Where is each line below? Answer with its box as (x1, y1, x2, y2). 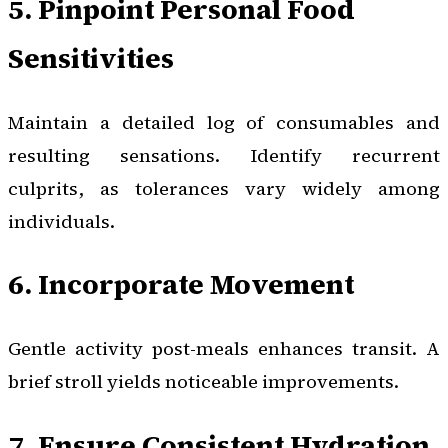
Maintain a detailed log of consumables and (8, 109, 440, 135)
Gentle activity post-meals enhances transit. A (8, 336, 440, 362)
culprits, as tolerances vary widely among (8, 175, 440, 201)
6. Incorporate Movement (8, 265, 354, 304)
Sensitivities (8, 38, 174, 77)
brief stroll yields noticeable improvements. (8, 369, 399, 395)
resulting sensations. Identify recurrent (8, 142, 440, 168)
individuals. (8, 208, 115, 234)
